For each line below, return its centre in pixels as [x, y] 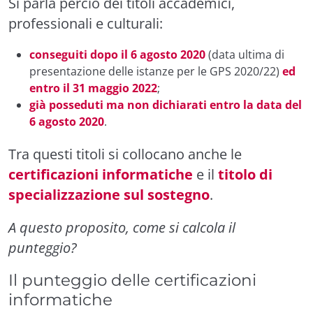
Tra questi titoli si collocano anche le [125, 154]
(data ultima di [245, 54]
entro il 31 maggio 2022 [93, 88]
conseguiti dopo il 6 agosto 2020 [117, 54]
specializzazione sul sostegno [109, 194]
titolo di [245, 174]
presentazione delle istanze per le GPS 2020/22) [156, 71]
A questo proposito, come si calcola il [122, 227]
